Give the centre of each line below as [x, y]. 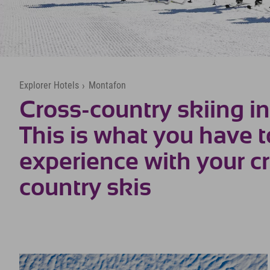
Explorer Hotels [49, 85]
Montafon [107, 85]
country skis [85, 188]
